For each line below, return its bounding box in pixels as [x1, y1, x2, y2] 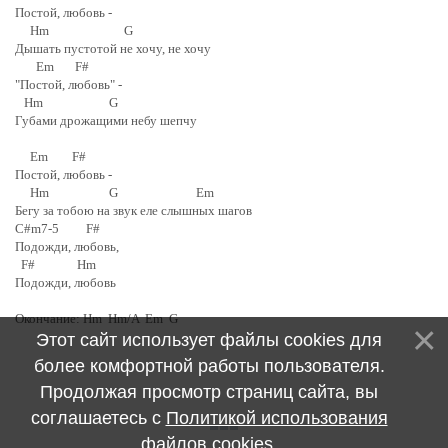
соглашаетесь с [30, 408, 166, 428]
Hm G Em [15, 185, 223, 200]
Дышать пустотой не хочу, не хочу [15, 41, 211, 56]
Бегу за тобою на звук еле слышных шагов [15, 203, 252, 218]
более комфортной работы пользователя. [33, 356, 385, 376]
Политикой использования [165, 408, 388, 428]
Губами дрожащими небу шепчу [15, 113, 197, 128]
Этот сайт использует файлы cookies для [36, 330, 382, 350]
